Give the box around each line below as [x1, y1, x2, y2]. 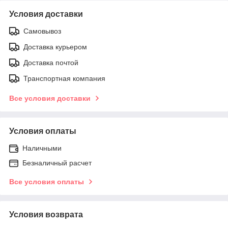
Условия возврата [9, 210, 83, 219]
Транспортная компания [23, 74, 105, 83]
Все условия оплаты [9, 178, 84, 186]
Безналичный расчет [22, 159, 92, 167]
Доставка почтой [23, 59, 78, 67]
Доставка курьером [23, 43, 87, 51]
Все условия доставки [9, 94, 91, 103]
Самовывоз [23, 27, 61, 36]
